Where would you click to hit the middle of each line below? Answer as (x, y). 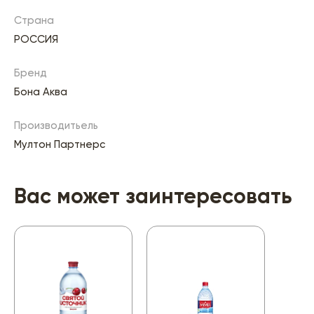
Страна (34, 21)
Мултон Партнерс (60, 145)
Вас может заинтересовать (153, 198)
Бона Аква (41, 93)
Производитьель (56, 126)
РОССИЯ (36, 40)
